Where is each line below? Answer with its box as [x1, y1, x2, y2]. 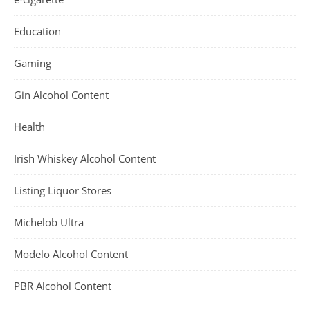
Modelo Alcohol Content [14, 247, 128, 261]
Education [14, 24, 61, 38]
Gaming [14, 56, 51, 70]
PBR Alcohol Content [14, 279, 111, 293]
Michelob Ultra [14, 215, 84, 229]
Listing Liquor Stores [14, 183, 111, 197]
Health [14, 120, 45, 134]
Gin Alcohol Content [14, 88, 109, 102]
